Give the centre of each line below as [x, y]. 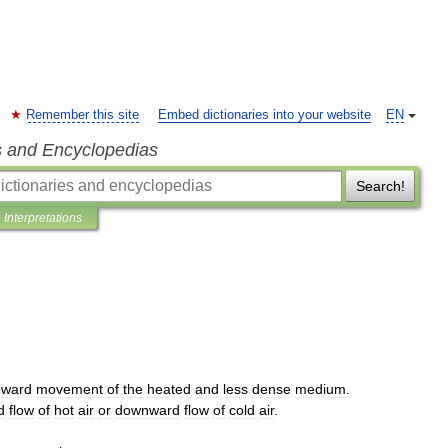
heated [169, 389]
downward [147, 410]
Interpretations [43, 218]
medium [320, 389]
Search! [380, 186]
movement [69, 389]
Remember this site [82, 115]
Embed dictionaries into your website [264, 115]
